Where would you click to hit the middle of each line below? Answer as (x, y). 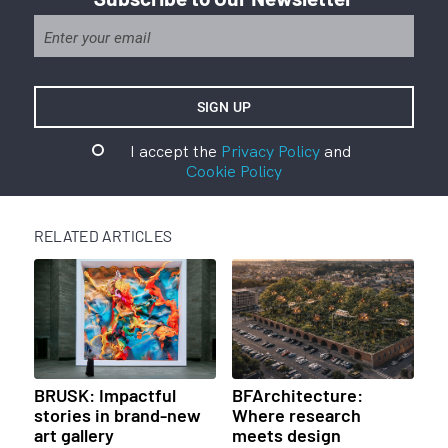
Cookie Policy (233, 171)
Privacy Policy (270, 151)
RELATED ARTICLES (103, 236)
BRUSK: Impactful (104, 395)
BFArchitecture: (297, 395)
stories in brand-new (117, 415)
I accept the (175, 151)
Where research (296, 415)
